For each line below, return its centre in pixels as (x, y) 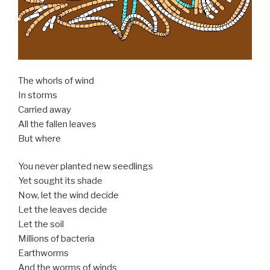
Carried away (45, 109)
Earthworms (43, 253)
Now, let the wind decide (68, 196)
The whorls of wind (56, 80)
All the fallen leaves (57, 124)
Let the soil (41, 224)
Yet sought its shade (60, 181)
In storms (38, 95)
